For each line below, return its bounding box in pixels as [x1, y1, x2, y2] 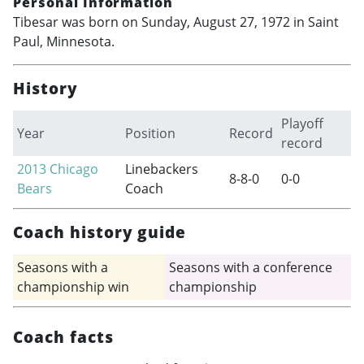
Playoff [280, 115, 323, 133]
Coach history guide [13, 221, 187, 244]
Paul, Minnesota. [13, 32, 115, 51]
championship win [16, 278, 129, 297]
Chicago [49, 160, 98, 179]
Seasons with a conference [168, 258, 332, 277]
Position [124, 124, 175, 143]
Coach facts [13, 326, 114, 349]
